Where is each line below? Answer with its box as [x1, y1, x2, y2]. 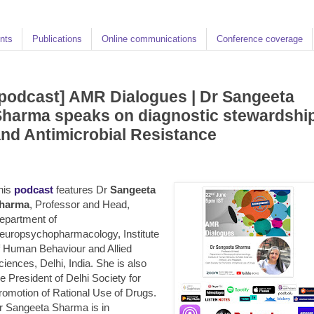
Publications [32, 33, 82, 44]
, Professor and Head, [29, 198, 130, 210]
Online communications [102, 33, 197, 44]
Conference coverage [217, 33, 303, 44]
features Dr [53, 183, 110, 196]
